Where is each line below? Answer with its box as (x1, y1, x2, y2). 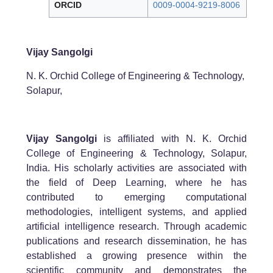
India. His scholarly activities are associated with (26, 163, 247, 174)
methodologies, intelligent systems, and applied (26, 207, 247, 218)
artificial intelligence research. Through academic (26, 221, 247, 232)
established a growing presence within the (26, 250, 247, 261)
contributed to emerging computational (26, 192, 247, 203)
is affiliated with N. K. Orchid (97, 133, 247, 144)
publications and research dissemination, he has (26, 236, 247, 247)
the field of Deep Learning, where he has (26, 177, 247, 188)
